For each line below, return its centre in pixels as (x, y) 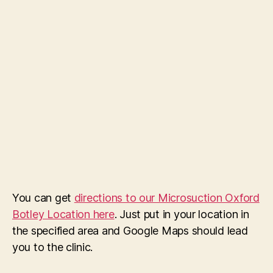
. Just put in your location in (182, 214)
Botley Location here (63, 214)
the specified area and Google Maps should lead (130, 231)
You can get (43, 198)
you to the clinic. (53, 247)
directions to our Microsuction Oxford (167, 198)
